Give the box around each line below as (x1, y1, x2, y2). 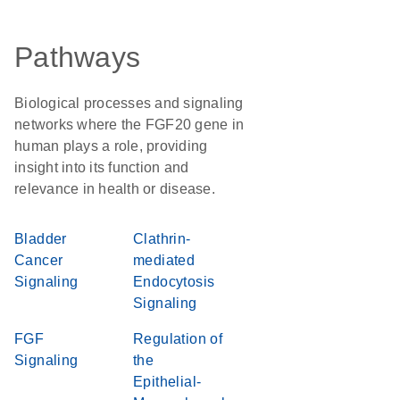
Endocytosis (133, 274, 215, 289)
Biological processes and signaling (14, 96, 244, 111)
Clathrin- (133, 231, 191, 246)
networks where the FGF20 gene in (14, 117, 244, 132)
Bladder (14, 231, 67, 246)
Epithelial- (133, 374, 202, 389)
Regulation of (133, 331, 223, 346)
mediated (133, 253, 196, 268)
